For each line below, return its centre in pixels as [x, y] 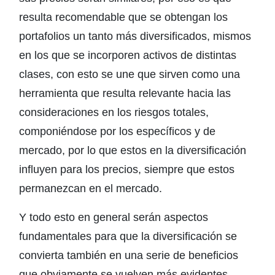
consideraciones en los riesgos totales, [114, 112]
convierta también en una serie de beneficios [129, 255]
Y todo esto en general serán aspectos [114, 217]
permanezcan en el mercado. [91, 188]
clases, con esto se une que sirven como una [130, 74]
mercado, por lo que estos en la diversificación [133, 150]
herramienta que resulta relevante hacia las [125, 93]
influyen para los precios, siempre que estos [127, 169]
